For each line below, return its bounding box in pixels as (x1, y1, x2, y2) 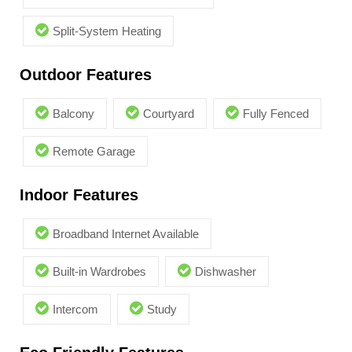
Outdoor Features (20, 66, 152, 84)
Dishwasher (195, 265, 256, 279)
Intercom (53, 302, 98, 317)
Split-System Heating (53, 24, 161, 38)
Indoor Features (20, 186, 138, 204)
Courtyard (143, 107, 194, 121)
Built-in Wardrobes (53, 265, 146, 279)
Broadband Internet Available (53, 227, 199, 241)
